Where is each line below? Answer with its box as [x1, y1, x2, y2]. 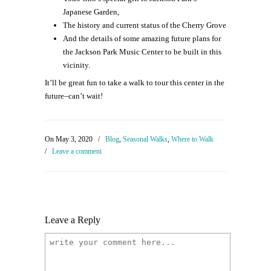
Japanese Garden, [63, 7, 119, 17]
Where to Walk [171, 135, 214, 144]
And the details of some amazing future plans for [63, 34, 221, 44]
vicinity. [63, 60, 90, 70]
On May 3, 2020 [45, 135, 94, 144]
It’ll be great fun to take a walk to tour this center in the [45, 78, 224, 88]
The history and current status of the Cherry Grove [63, 21, 226, 30]
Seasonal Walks [123, 135, 168, 144]
